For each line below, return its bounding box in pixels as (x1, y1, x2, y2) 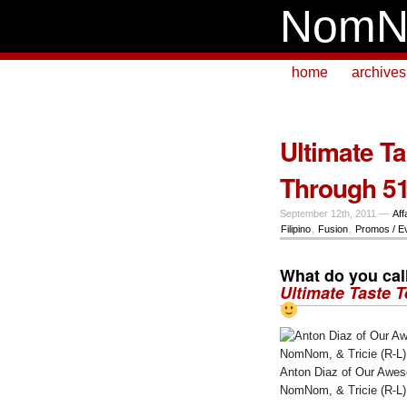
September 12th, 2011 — (280, 208, 392, 219)
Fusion (317, 223, 348, 234)
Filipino (280, 223, 311, 234)
